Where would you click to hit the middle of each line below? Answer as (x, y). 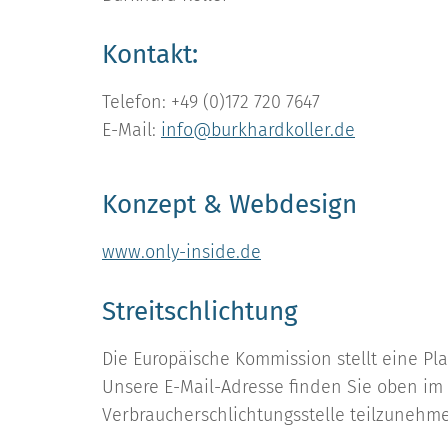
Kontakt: (150, 54)
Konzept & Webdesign (229, 204)
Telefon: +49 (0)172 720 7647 (211, 102)
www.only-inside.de (181, 252)
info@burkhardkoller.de (258, 130)
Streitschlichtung (200, 311)
